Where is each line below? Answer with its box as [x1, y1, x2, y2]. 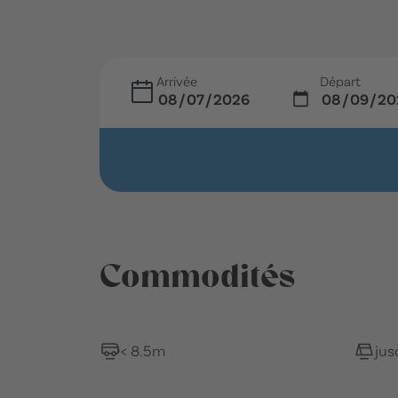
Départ [319, 73, 361, 89]
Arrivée [156, 73, 197, 89]
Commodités [99, 256, 295, 296]
